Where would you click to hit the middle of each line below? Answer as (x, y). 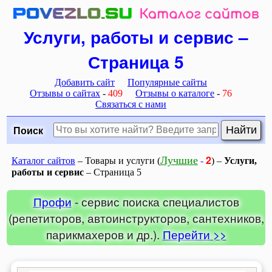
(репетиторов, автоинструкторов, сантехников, (136, 217)
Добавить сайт (85, 82)
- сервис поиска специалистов (155, 201)
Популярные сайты (167, 82)
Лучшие (179, 160)
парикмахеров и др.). (104, 234)
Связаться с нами (131, 104)
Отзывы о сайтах (65, 93)
